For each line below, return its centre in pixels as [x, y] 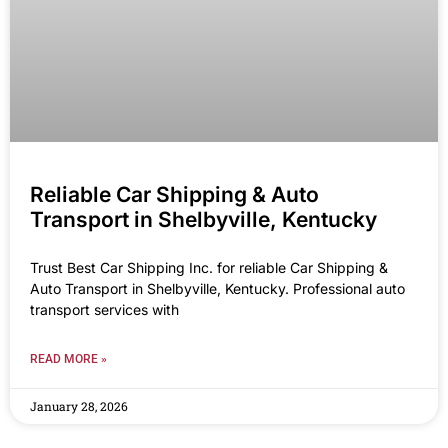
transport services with [104, 310]
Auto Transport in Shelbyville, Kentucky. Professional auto [217, 289]
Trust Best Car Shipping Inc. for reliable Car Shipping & [209, 268]
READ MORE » [68, 359]
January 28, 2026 [79, 406]
